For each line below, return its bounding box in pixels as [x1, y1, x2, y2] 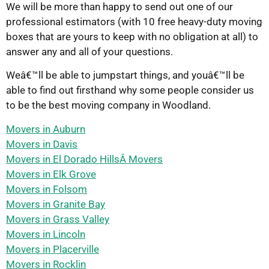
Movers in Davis [6, 138, 77, 150]
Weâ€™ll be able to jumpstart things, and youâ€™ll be [6, 69, 244, 82]
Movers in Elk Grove [6, 168, 96, 180]
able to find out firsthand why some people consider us [6, 84, 254, 97]
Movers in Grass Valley [6, 213, 109, 225]
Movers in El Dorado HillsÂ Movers [6, 153, 163, 165]
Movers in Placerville [6, 243, 99, 255]
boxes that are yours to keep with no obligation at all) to [6, 30, 258, 43]
